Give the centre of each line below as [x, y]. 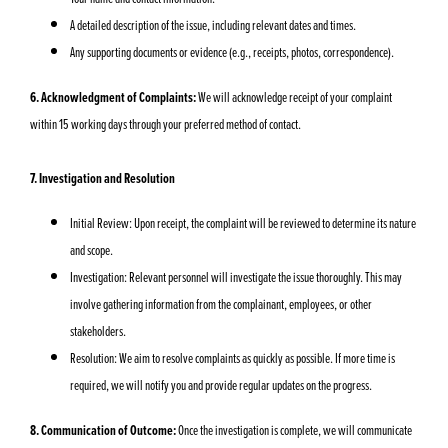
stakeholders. [98, 330]
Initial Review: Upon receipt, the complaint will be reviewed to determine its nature [243, 222]
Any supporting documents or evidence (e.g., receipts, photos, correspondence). [232, 51]
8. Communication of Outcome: [103, 430]
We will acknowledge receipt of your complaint [294, 96]
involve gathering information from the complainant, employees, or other [221, 303]
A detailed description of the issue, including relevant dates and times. [213, 24]
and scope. [91, 249]
